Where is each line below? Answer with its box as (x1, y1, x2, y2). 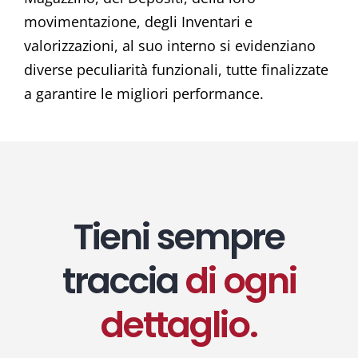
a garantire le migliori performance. (23, 84, 264, 104)
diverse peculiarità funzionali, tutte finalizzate (23, 60, 328, 80)
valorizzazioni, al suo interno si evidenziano (23, 36, 316, 56)
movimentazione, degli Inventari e (23, 12, 253, 32)
